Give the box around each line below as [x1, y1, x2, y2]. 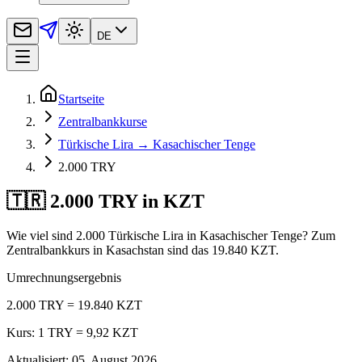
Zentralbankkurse [58, 114, 147, 128]
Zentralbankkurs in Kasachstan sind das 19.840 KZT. [6, 242, 279, 257]
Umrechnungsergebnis [6, 270, 121, 284]
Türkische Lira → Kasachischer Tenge [58, 137, 255, 151]
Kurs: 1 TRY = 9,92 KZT [6, 325, 138, 339]
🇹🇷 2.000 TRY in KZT [6, 190, 204, 212]
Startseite [58, 91, 104, 106]
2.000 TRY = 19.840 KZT [6, 297, 142, 312]
